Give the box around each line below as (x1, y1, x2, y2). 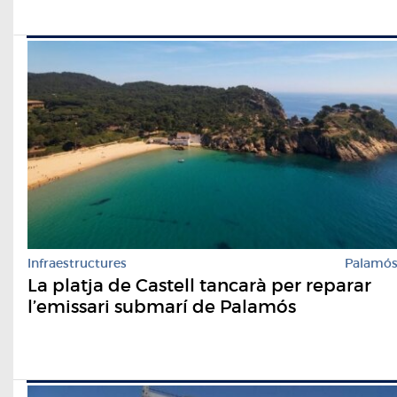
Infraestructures (27, 255, 127, 272)
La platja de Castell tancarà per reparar (27, 275, 371, 297)
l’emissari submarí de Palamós (27, 296, 296, 318)
